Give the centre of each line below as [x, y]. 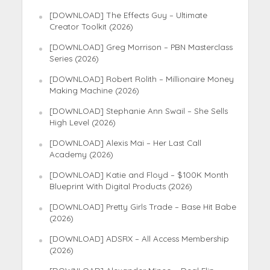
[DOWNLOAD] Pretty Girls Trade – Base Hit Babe [143, 206]
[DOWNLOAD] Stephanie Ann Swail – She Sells [138, 111]
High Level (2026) [82, 122]
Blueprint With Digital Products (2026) [121, 186]
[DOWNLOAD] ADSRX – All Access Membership [139, 238]
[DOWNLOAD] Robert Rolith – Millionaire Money [141, 79]
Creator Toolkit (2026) [91, 26]
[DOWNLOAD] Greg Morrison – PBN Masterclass [141, 47]
